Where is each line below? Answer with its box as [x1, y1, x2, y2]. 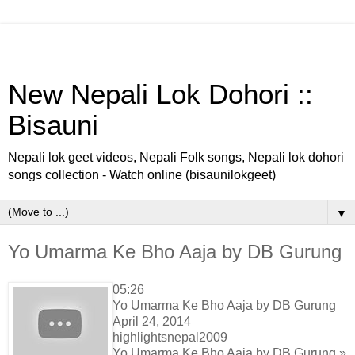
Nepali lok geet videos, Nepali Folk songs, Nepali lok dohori [8, 151, 344, 164]
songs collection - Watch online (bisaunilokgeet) [8, 168, 276, 181]
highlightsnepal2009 [113, 330, 227, 344]
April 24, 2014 [113, 314, 191, 328]
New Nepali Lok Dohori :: [8, 79, 313, 109]
